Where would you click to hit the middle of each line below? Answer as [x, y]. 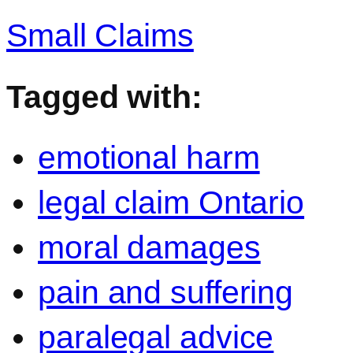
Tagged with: [104, 97]
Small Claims [100, 35]
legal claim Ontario [171, 203]
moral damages [149, 248]
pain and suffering [166, 293]
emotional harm [149, 158]
